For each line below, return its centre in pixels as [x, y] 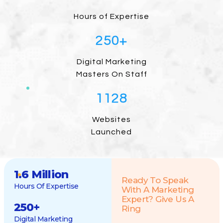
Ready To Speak [155, 180]
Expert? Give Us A [158, 199]
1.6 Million [41, 174]
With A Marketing [158, 190]
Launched [111, 132]
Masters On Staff [111, 74]
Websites [111, 119]
